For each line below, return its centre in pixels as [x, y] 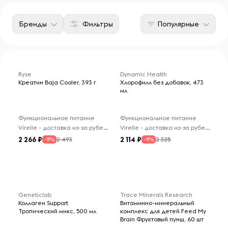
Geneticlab [35, 195]
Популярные [178, 24]
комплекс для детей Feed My [163, 211]
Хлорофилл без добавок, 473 [162, 82]
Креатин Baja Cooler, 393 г [57, 82]
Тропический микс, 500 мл [57, 211]
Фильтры [98, 24]
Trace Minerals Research [156, 195]
